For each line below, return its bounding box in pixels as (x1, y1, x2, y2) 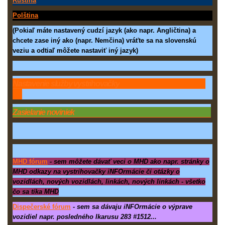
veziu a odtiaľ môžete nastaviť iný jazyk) (13, 47, 138, 55)
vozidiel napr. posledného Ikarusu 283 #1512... (13, 213, 157, 221)
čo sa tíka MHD (13, 188, 59, 196)
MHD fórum (13, 158, 48, 166)
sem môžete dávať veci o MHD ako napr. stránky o (54, 158, 209, 166)
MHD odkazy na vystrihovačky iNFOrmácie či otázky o (13, 168, 180, 176)
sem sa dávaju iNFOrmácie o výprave (77, 203, 192, 211)
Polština (13, 12, 38, 20)
